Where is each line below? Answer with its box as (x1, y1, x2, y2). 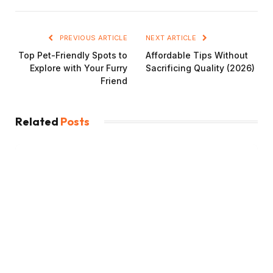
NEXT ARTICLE (146, 34, 199, 43)
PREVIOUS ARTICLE (57, 34, 127, 43)
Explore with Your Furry (30, 63, 127, 74)
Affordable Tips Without (146, 50, 248, 61)
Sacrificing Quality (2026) (146, 63, 255, 74)
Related (15, 115, 60, 129)
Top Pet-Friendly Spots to (18, 50, 127, 61)
